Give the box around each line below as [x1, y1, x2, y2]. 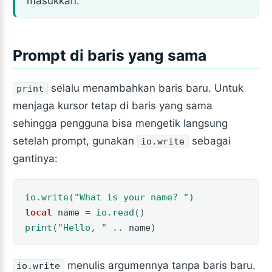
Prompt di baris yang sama [13, 46, 207, 65]
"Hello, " [57, 222, 107, 233]
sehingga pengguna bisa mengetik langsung [13, 117, 228, 130]
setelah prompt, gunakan [13, 135, 138, 148]
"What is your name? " [73, 191, 189, 202]
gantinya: [13, 152, 58, 165]
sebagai [188, 135, 231, 148]
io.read [95, 206, 134, 217]
